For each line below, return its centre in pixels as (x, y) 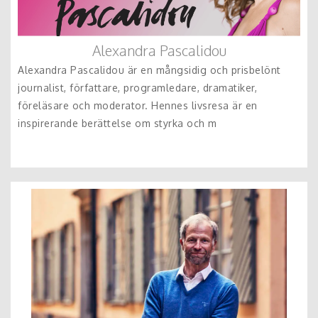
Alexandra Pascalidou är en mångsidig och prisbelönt (149, 70)
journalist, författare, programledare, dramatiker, (137, 87)
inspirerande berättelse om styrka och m (117, 123)
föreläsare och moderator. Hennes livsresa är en (138, 105)
